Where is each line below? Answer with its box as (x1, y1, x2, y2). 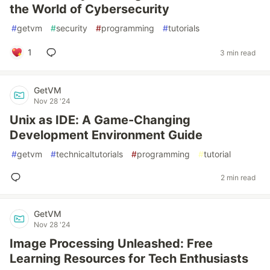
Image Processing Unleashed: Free (10, 236, 213, 251)
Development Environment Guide (10, 128, 202, 142)
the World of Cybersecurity (10, 2, 169, 16)
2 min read (221, 172, 256, 182)
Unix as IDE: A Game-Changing (10, 113, 190, 127)
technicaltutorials (56, 149, 123, 159)
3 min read (220, 48, 256, 57)
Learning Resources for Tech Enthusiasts (10, 251, 248, 266)
